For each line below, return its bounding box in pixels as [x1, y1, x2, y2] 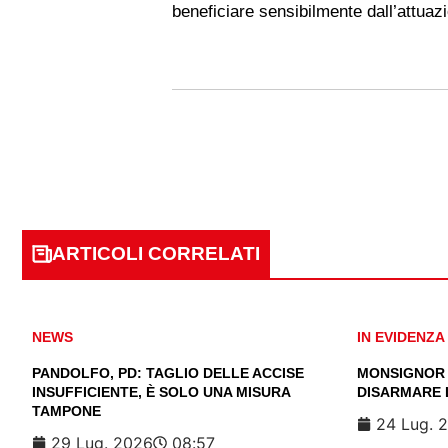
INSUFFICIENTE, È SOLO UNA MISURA [32, 384, 290, 401]
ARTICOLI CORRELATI [52, 243, 260, 265]
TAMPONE [32, 403, 101, 420]
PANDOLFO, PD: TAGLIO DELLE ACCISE [32, 365, 304, 382]
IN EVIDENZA [357, 329, 445, 346]
